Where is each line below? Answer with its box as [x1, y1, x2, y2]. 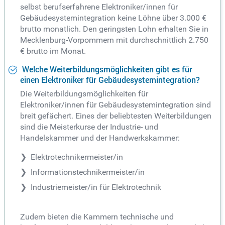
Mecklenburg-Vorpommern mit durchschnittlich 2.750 [20, 35, 208, 45]
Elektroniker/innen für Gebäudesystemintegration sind [20, 99, 211, 109]
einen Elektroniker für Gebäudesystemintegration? [20, 74, 200, 85]
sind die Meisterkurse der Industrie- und [20, 122, 158, 132]
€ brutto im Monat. [20, 46, 86, 56]
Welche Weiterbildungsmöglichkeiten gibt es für [20, 63, 192, 75]
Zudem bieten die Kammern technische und [20, 211, 174, 221]
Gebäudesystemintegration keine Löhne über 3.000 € [20, 13, 206, 23]
